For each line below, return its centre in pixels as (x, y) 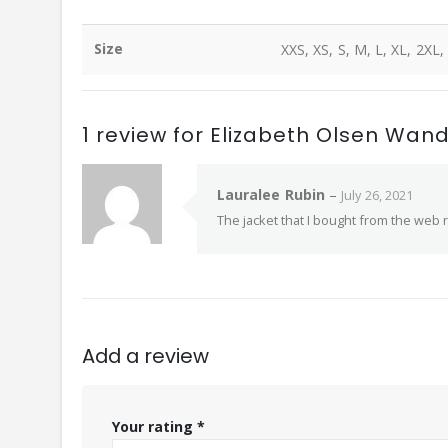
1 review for (146, 135)
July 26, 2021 (377, 196)
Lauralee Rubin (271, 195)
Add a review (145, 356)
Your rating (154, 427)
